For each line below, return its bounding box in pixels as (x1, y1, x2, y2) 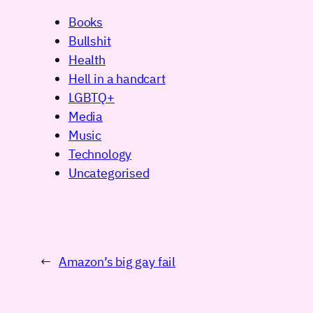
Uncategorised (68, 165, 150, 182)
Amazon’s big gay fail (58, 254, 176, 270)
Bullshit (68, 33, 111, 50)
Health (68, 52, 105, 68)
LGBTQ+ (68, 89, 115, 106)
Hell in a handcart (68, 71, 166, 87)
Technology (68, 146, 132, 163)
